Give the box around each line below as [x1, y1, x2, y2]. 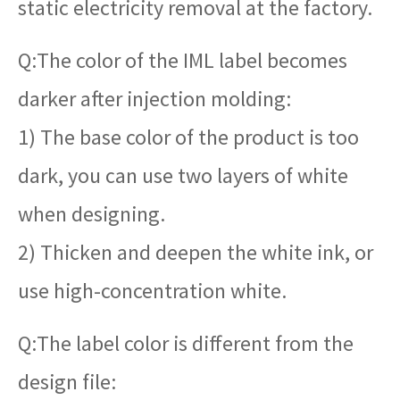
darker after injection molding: [18, 84, 291, 112]
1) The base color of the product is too [18, 122, 359, 151]
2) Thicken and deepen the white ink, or [18, 237, 373, 266]
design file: [18, 367, 116, 396]
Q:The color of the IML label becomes [18, 46, 347, 74]
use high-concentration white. [18, 276, 287, 304]
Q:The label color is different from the [18, 329, 354, 357]
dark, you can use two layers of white [18, 161, 348, 189]
